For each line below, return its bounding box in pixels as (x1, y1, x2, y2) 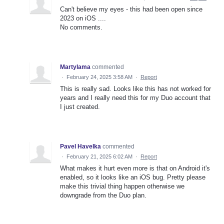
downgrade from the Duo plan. (60, 191, 146, 199)
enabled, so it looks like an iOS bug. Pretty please (60, 173, 205, 181)
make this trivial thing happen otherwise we (60, 182, 184, 190)
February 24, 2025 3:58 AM (66, 74, 132, 80)
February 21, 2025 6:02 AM (66, 153, 132, 160)
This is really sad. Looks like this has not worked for (60, 85, 211, 93)
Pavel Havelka (60, 143, 101, 150)
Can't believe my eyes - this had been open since (60, 5, 202, 13)
